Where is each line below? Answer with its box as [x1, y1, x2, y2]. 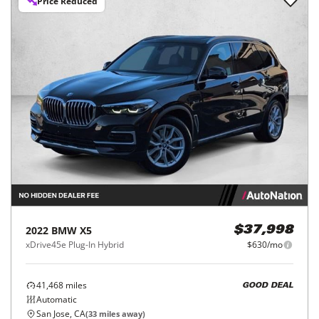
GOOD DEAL [242, 281, 293, 290]
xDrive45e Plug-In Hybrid [26, 239, 124, 251]
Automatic [36, 293, 77, 305]
